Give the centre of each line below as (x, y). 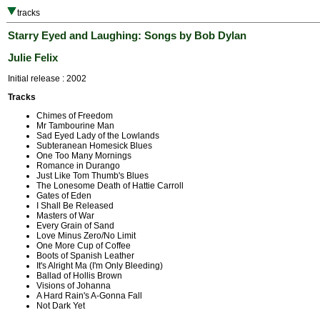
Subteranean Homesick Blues (94, 146)
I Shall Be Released (75, 206)
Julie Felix (33, 57)
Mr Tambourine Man (75, 126)
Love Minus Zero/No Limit (86, 236)
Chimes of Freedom (75, 116)
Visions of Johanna (74, 286)
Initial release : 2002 (47, 79)
